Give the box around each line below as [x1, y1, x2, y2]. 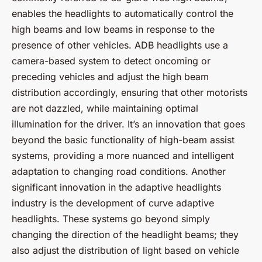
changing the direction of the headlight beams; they [12, 229, 239, 241]
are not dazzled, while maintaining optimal [12, 102, 198, 115]
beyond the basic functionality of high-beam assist [12, 134, 235, 146]
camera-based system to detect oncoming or [12, 55, 211, 67]
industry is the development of [12, 197, 149, 209]
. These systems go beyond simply [57, 213, 210, 225]
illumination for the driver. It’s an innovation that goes [12, 118, 245, 130]
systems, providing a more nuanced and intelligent [12, 150, 234, 162]
